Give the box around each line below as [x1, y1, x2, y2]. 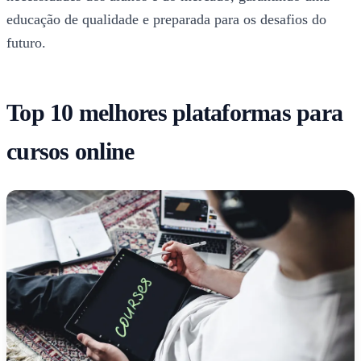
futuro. [6, 35, 46, 52]
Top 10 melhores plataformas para [6, 99, 342, 127]
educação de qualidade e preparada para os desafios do [6, 11, 326, 28]
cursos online [6, 138, 135, 165]
